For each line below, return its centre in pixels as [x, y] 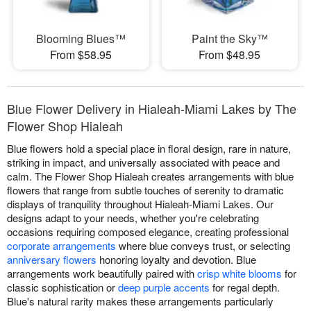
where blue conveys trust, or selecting [203, 245]
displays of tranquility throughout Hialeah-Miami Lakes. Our [140, 203]
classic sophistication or [62, 287]
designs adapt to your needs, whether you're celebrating [133, 217]
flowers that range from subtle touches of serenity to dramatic [145, 190]
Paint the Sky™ [229, 38]
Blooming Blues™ [81, 38]
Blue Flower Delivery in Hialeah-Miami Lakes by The [152, 108]
